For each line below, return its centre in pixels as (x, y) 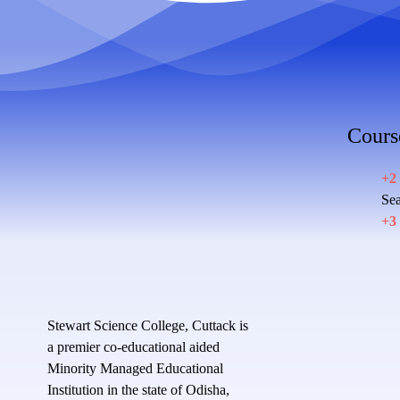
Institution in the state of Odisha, (138, 390)
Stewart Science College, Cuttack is (147, 326)
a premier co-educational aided (133, 347)
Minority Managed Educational (135, 369)
